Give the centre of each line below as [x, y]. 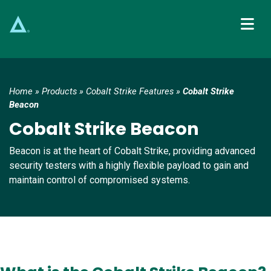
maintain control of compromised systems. [100, 180]
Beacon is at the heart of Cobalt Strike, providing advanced [132, 151]
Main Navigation [75, 61]
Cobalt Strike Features [130, 92]
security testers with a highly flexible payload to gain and [129, 166]
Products [59, 92]
